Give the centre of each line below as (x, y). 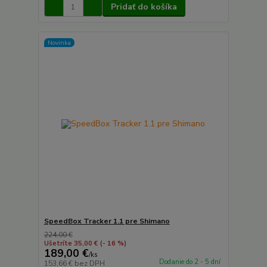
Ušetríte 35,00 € (71, 243)
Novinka (59, 42)
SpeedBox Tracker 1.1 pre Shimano (107, 221)
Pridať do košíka (144, 7)
